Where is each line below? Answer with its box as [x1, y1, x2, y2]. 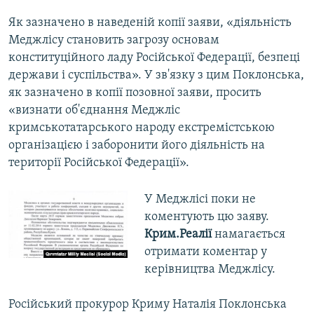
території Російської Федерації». [8, 156, 189, 170]
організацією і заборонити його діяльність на [8, 139, 265, 153]
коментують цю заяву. [144, 210, 269, 224]
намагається [214, 228, 285, 242]
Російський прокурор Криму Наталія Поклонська [8, 298, 287, 312]
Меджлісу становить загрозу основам [8, 34, 219, 48]
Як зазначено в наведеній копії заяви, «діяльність [8, 16, 292, 30]
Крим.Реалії [144, 228, 214, 242]
